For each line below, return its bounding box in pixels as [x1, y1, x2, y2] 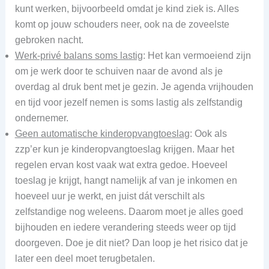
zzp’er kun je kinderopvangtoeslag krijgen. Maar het [14, 144, 234, 154]
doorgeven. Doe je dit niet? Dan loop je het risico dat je [14, 237, 248, 248]
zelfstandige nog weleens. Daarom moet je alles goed [14, 206, 243, 217]
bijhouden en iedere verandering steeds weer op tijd [14, 222, 236, 232]
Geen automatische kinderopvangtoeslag [14, 128, 190, 139]
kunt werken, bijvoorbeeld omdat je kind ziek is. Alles [14, 3, 239, 14]
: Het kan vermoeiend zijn [142, 50, 251, 61]
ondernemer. [14, 112, 68, 123]
